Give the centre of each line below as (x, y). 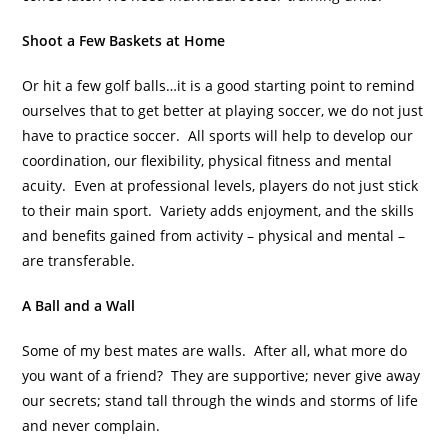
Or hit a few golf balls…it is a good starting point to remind (219, 85)
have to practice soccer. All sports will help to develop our (218, 135)
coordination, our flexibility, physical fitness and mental (207, 160)
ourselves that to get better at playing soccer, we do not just (223, 110)
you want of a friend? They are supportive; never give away (221, 375)
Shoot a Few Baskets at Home (124, 40)
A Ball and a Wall (79, 305)
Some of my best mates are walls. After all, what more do (215, 350)
